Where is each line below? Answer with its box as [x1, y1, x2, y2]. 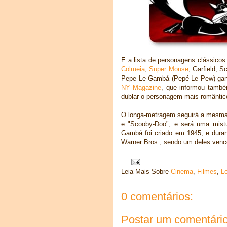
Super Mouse [149, 65, 188, 73]
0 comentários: [121, 190, 193, 203]
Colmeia [121, 65, 145, 73]
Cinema [171, 168, 193, 176]
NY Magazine [121, 83, 162, 91]
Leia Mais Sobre [121, 168, 171, 176]
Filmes [197, 168, 217, 176]
